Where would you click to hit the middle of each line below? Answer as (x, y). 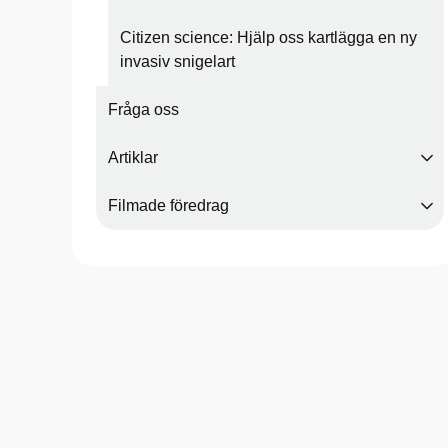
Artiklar (133, 157)
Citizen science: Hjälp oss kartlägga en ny (268, 37)
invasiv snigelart (177, 61)
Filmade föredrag (168, 205)
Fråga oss (143, 109)
